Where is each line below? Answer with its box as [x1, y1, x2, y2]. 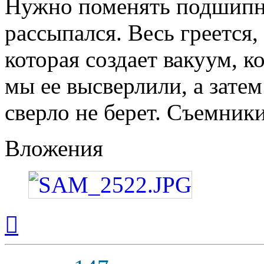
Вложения [5, 136, 103, 161]
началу [18, 229, 45, 239]
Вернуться [18, 207, 60, 218]
